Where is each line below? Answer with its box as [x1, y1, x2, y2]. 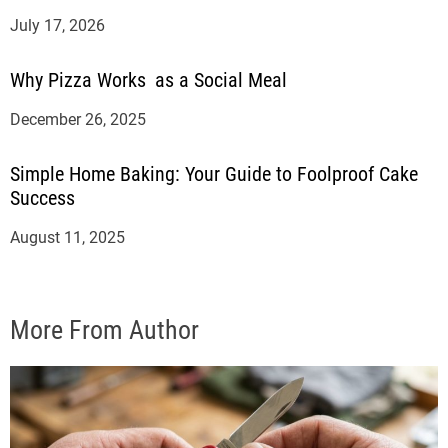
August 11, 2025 [10, 227, 125, 247]
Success [10, 185, 75, 210]
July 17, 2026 [10, 15, 105, 35]
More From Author [10, 314, 199, 345]
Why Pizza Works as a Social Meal [10, 67, 287, 92]
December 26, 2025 [10, 109, 146, 129]
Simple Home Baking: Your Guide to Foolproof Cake [10, 161, 418, 186]
